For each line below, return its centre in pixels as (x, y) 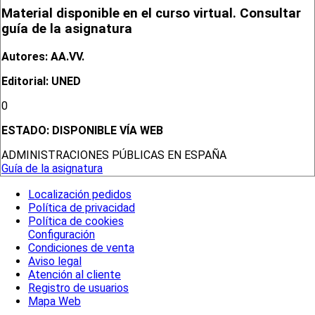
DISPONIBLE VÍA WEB (108, 131)
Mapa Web (54, 301)
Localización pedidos (80, 194)
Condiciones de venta (81, 247)
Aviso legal (55, 261)
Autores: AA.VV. (43, 57)
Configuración (62, 234)
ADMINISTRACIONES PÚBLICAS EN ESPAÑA (114, 155)
